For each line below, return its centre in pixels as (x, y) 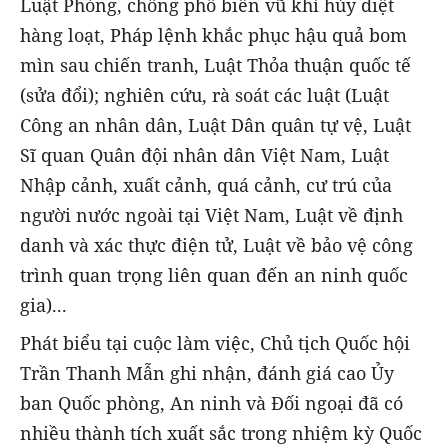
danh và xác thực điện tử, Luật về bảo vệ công (216, 244)
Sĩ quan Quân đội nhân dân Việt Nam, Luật (204, 154)
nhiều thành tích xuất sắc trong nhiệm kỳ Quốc (221, 432)
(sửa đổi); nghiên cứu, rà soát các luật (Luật (204, 94)
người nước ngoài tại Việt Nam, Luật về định (211, 214)
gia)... (43, 304)
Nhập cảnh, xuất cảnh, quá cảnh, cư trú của (206, 184)
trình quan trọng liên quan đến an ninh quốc (214, 274)
